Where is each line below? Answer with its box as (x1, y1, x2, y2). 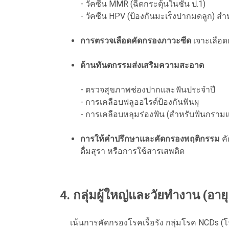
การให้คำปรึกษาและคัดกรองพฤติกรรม (80, 133, 220, 144)
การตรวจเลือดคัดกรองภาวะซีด (80, 35, 191, 45)
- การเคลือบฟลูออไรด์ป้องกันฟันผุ (80, 97, 199, 107)
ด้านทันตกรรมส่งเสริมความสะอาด (80, 60, 204, 70)
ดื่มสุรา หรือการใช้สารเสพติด (80, 146, 185, 156)
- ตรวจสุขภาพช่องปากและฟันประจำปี (80, 84, 215, 95)
